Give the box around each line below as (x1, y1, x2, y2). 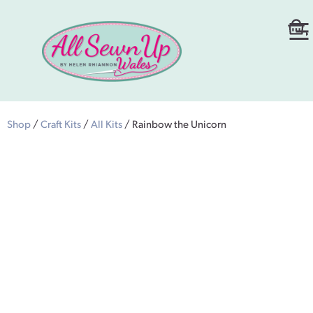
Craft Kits (41, 120, 81, 131)
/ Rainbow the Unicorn (122, 120, 226, 131)
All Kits (91, 120, 122, 131)
